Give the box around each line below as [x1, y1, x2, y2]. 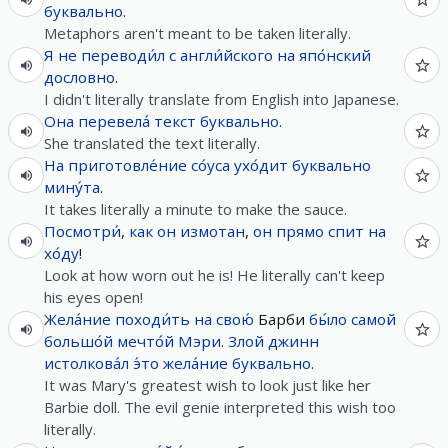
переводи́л [81, 45, 165, 65]
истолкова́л [44, 353, 129, 373]
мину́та [44, 177, 100, 197]
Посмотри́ [44, 221, 121, 241]
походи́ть [115, 309, 190, 329]
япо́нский [299, 45, 371, 65]
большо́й [44, 331, 113, 351]
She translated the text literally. [44, 133, 260, 153]
